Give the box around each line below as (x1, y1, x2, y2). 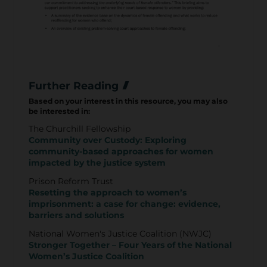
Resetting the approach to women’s (29, 187, 187, 198)
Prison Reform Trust (29, 176, 113, 187)
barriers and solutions (29, 210, 124, 221)
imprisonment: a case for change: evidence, (29, 198, 221, 210)
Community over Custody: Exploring (29, 135, 187, 146)
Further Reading (29, 79, 119, 92)
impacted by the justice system (29, 157, 166, 169)
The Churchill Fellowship (29, 123, 131, 135)
